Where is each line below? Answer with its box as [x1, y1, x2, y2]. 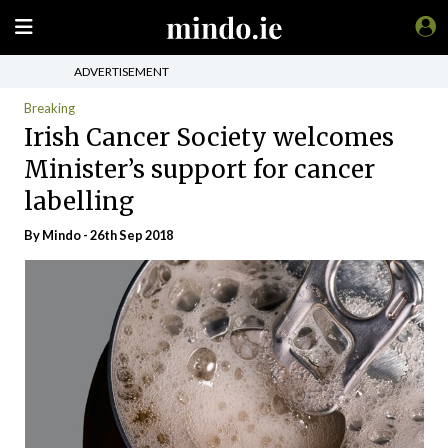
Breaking [24, 100, 75, 116]
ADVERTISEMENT [74, 63, 169, 79]
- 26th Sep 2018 [81, 227, 173, 243]
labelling [24, 185, 134, 217]
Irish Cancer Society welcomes [24, 121, 394, 153]
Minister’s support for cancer [24, 153, 375, 185]
